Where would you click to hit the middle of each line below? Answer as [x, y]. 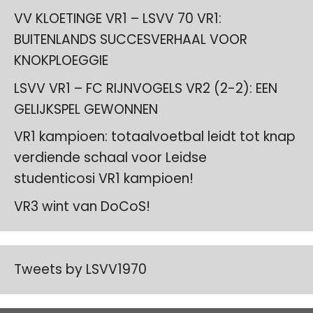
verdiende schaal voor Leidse [110, 158]
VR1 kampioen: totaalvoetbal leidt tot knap [155, 137]
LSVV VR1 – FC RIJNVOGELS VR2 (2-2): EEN [146, 88]
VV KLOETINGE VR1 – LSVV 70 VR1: [118, 19]
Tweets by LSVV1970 [80, 269]
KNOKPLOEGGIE [61, 60]
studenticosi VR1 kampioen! [104, 179]
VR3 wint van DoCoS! [82, 206]
